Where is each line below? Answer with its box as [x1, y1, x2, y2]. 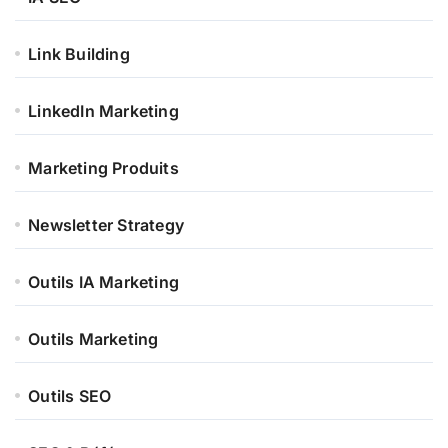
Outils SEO [28, 385, 112, 406]
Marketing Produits [28, 157, 179, 178]
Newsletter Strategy [28, 214, 185, 235]
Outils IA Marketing [28, 271, 180, 292]
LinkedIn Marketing [28, 100, 179, 121]
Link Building [28, 43, 130, 64]
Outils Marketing [28, 328, 159, 349]
